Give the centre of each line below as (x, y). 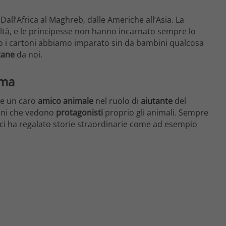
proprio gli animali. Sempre (156, 112)
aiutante (157, 101)
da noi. (29, 55)
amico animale (66, 101)
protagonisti (79, 112)
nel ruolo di (117, 101)
